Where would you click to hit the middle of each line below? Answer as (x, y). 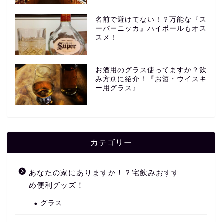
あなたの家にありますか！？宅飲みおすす (104, 173)
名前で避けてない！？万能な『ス (151, 20)
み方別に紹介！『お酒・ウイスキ (151, 79)
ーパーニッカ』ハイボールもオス (151, 29)
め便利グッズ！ (56, 185)
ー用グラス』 (117, 88)
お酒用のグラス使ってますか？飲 (151, 70)
